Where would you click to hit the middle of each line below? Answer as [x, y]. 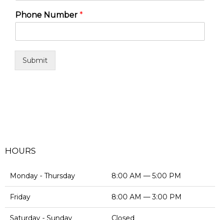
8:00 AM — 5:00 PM [146, 176]
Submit [35, 60]
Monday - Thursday [42, 176]
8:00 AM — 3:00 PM [147, 197]
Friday [20, 197]
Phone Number [47, 15]
